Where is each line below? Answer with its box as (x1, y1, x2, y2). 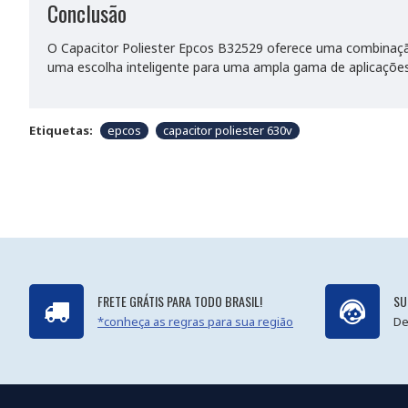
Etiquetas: (29, 122, 93, 138)
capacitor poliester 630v (163, 122, 292, 138)
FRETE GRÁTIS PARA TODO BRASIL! (97, 291, 262, 311)
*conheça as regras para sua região (97, 313, 293, 330)
